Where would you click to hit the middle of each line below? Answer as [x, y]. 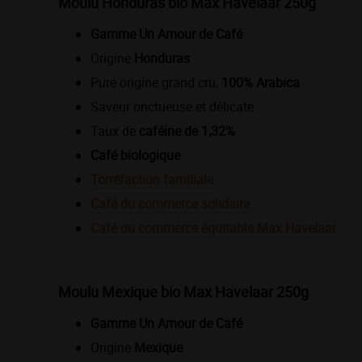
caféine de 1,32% [187, 130]
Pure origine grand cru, [156, 82]
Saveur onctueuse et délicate [172, 106]
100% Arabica [261, 82]
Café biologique [135, 155]
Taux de [115, 130]
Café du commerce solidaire [170, 203]
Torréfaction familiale [152, 179]
